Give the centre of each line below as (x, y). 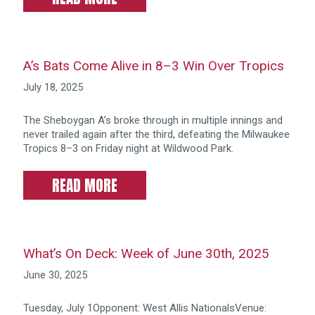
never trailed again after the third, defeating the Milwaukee (156, 134)
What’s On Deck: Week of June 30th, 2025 (146, 254)
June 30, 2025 (55, 275)
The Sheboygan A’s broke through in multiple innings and (153, 120)
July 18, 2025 (53, 88)
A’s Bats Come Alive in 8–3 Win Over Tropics (153, 66)
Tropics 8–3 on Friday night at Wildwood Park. (128, 148)
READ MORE (84, 186)
